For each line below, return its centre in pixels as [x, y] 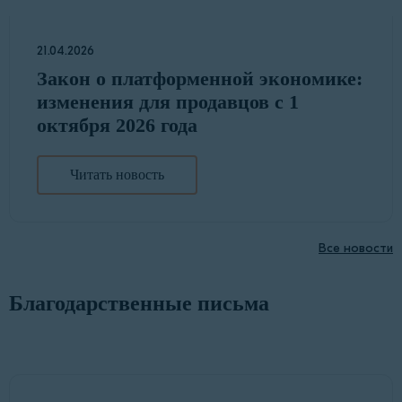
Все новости [356, 249]
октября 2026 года [117, 126]
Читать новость [117, 175]
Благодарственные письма [139, 304]
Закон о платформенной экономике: [200, 79]
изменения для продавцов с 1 [168, 102]
